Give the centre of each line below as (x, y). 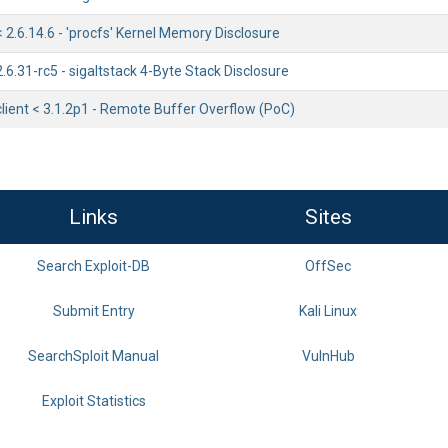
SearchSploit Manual (93, 356)
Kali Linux (328, 311)
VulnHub (328, 356)
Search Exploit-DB (93, 266)
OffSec (328, 266)
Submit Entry (93, 311)
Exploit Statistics (93, 401)
